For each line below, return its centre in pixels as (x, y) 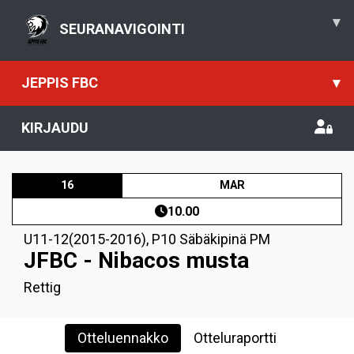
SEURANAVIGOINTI (122, 28)
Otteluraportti (235, 338)
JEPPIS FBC (60, 83)
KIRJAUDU (55, 128)
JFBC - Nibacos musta (136, 260)
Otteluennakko (123, 338)
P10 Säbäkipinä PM (211, 239)
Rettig (42, 287)
